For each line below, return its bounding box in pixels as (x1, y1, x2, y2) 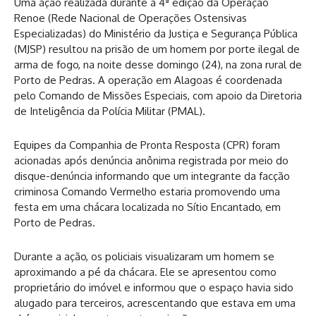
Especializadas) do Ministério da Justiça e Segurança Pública (14, 27, 298, 41)
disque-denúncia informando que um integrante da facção (14, 169, 290, 183)
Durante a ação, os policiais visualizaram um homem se (14, 250, 274, 264)
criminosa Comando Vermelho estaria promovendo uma (14, 185, 280, 199)
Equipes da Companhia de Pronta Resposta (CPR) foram (14, 138, 280, 152)
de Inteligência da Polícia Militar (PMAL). (14, 104, 205, 119)
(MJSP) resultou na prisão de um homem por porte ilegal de (14, 42, 300, 56)
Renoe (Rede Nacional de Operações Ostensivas (14, 11, 247, 25)
